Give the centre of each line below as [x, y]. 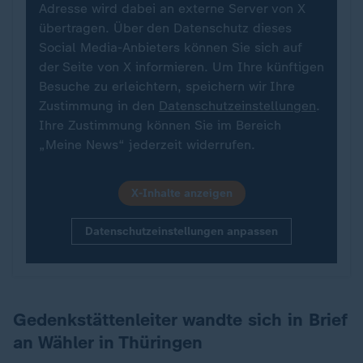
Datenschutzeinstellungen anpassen [181, 231]
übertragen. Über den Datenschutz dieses [165, 28]
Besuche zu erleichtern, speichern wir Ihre [167, 86]
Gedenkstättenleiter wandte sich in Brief [180, 320]
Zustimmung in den [99, 106]
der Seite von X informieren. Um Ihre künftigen [181, 67]
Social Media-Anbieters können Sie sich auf [171, 47]
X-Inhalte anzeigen [181, 193]
